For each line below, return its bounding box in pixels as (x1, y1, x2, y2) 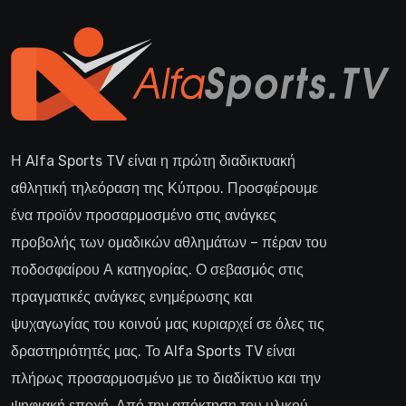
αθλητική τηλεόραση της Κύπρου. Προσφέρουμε (11, 179, 318, 198)
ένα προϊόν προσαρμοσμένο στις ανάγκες (11, 207, 276, 225)
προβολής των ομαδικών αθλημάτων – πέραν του (11, 234, 327, 252)
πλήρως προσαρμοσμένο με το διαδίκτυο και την (11, 370, 321, 388)
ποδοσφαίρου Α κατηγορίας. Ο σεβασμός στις (11, 261, 304, 279)
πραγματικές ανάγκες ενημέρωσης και (11, 288, 253, 306)
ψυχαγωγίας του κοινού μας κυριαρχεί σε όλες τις (11, 315, 324, 333)
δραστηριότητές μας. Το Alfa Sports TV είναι (11, 343, 295, 361)
